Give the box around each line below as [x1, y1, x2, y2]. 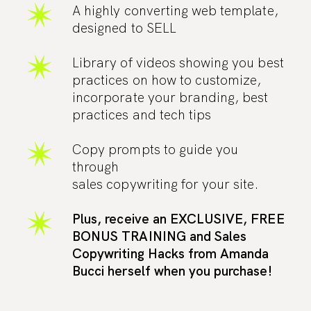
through [72, 158, 119, 176]
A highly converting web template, [72, 2, 278, 20]
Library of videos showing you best [72, 54, 284, 72]
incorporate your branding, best [72, 89, 269, 106]
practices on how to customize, [72, 72, 262, 89]
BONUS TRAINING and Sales [72, 227, 247, 245]
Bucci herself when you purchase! [72, 262, 272, 280]
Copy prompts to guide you [72, 140, 239, 158]
